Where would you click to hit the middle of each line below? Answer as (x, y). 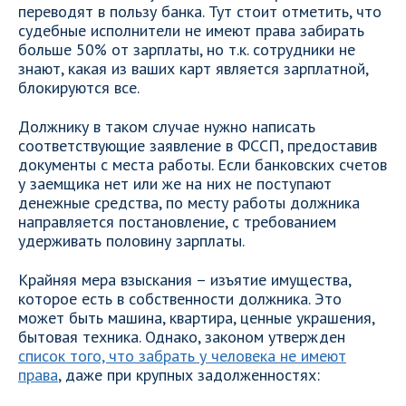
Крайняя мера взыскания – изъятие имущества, (184, 280)
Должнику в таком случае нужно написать (167, 126)
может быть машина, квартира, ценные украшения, (196, 318)
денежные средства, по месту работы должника (189, 203)
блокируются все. (79, 87)
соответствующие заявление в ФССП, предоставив (198, 145)
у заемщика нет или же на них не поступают (175, 184)
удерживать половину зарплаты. (131, 241)
